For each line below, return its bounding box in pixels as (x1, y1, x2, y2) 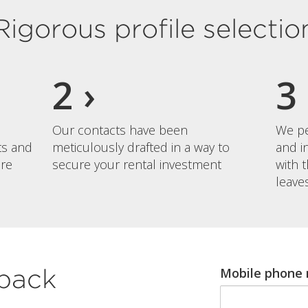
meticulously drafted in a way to (52, 138, 230, 155)
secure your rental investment (52, 155, 222, 173)
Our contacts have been (52, 121, 188, 138)
